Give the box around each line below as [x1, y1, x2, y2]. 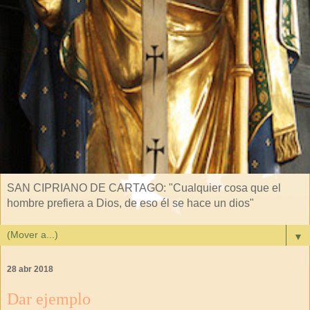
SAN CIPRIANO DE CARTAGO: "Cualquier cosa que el [7, 182, 281, 194]
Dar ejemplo [7, 289, 91, 309]
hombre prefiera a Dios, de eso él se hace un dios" [7, 197, 254, 210]
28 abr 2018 [7, 264, 53, 275]
